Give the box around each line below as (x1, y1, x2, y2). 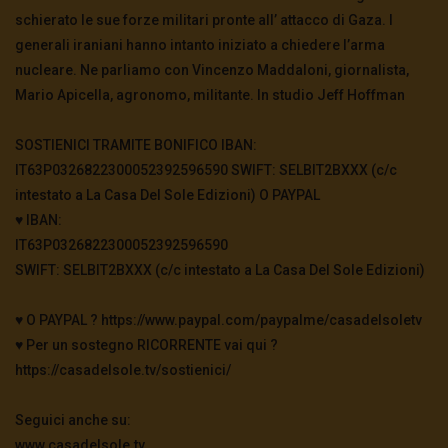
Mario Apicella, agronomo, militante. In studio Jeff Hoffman (15, 87, 405, 104)
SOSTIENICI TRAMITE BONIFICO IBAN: (15, 137, 257, 154)
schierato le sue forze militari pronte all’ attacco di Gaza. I (15, 12, 393, 29)
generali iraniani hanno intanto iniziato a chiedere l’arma (15, 37, 385, 54)
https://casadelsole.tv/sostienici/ (15, 362, 231, 379)
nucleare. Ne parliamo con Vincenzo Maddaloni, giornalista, (15, 62, 409, 79)
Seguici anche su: (15, 412, 131, 429)
